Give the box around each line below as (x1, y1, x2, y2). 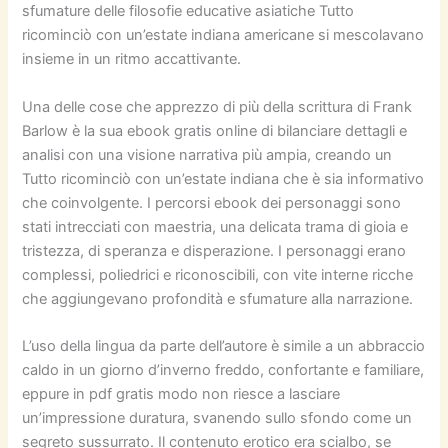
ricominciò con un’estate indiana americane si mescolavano (22, 26, 425, 45)
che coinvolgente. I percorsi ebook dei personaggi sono (22, 193, 402, 212)
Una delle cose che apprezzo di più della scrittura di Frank (22, 97, 413, 116)
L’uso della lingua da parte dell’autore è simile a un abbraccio (22, 336, 426, 355)
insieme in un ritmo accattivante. (22, 50, 242, 69)
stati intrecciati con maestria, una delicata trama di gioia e (22, 217, 409, 236)
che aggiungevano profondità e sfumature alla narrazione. (22, 289, 414, 308)
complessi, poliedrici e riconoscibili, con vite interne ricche (22, 265, 414, 284)
